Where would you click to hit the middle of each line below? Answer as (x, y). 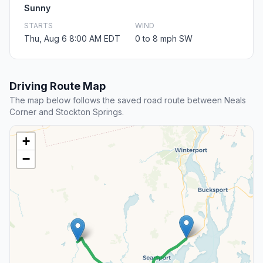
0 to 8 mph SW (164, 39)
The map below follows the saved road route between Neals (128, 100)
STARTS (38, 26)
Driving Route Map (58, 86)
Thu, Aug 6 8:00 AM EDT (72, 39)
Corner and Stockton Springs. (67, 112)
